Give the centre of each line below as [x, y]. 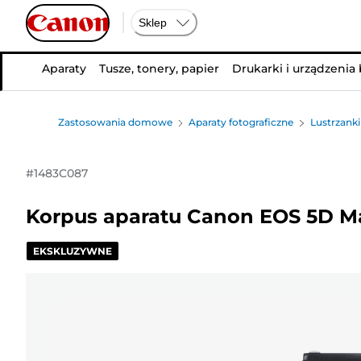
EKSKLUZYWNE [73, 251]
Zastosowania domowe [115, 122]
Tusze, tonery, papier [159, 68]
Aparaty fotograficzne [241, 122]
